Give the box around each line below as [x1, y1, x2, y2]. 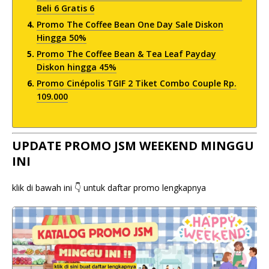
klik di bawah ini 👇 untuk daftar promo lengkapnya [12, 181, 206, 193]
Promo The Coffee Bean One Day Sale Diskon [37, 18, 223, 30]
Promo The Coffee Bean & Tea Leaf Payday [37, 47, 216, 59]
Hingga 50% [37, 31, 86, 43]
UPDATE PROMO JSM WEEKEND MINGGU [12, 137, 254, 154]
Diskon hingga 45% [37, 61, 116, 73]
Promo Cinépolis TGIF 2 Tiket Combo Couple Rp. [37, 77, 237, 89]
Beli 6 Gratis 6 [37, 2, 94, 14]
